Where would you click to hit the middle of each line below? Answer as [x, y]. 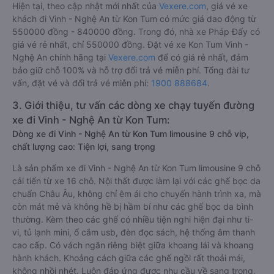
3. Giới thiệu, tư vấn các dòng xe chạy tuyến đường [133, 105]
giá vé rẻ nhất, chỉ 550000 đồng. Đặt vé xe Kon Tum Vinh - [130, 44]
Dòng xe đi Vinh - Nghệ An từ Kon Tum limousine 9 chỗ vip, [131, 134]
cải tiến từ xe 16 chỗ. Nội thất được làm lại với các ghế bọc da [136, 181]
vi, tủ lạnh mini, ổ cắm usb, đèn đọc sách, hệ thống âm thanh [134, 232]
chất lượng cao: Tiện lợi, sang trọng [84, 146]
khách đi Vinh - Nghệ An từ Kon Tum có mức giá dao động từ [134, 19]
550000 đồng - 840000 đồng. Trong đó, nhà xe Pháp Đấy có [136, 31]
